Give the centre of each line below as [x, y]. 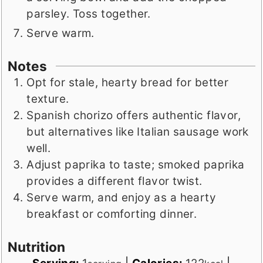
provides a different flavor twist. [114, 181]
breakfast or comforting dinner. [112, 214]
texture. [48, 99]
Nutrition [37, 247]
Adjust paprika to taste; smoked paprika [136, 164]
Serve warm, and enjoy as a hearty [122, 197]
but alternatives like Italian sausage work [138, 131]
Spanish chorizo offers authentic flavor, [134, 115]
